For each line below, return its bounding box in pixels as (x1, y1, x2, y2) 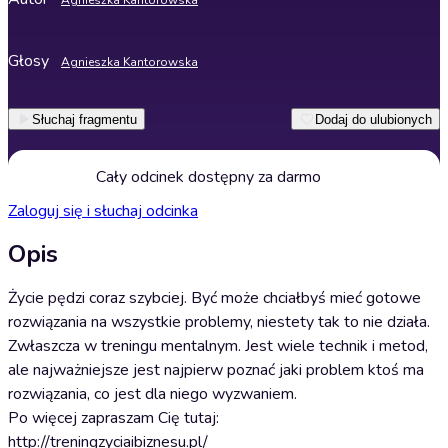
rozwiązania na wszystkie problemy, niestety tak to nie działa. (8, 311, 430, 333)
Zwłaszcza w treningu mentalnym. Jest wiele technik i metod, (8, 335, 428, 357)
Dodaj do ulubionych (315, 111, 432, 127)
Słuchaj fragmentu (32, 111, 137, 127)
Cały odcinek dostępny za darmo (95, 166, 321, 188)
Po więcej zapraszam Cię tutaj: (8, 407, 219, 429)
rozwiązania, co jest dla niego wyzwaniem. (8, 383, 297, 405)
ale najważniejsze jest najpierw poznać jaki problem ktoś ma (8, 359, 424, 381)
